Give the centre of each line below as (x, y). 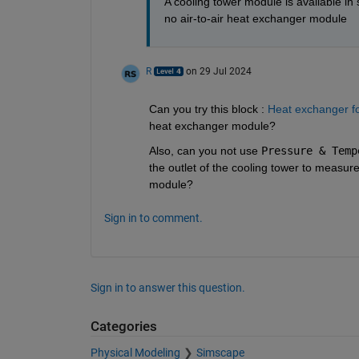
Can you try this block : (208, 109)
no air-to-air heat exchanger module (255, 19)
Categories (123, 327)
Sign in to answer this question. (167, 288)
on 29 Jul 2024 (218, 72)
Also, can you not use (205, 151)
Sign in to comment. (153, 218)
